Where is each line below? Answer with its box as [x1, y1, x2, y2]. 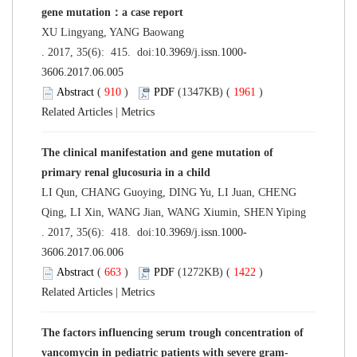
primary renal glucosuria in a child [41, 166, 210, 178]
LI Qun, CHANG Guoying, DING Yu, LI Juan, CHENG [41, 186, 296, 198]
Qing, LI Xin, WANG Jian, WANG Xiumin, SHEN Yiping [41, 206, 306, 218]
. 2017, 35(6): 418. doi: [41, 226, 155, 238]
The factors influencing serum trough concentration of [41, 326, 304, 339]
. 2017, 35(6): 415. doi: [41, 45, 155, 58]
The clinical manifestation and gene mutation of [41, 146, 273, 159]
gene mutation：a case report [41, 6, 183, 18]
